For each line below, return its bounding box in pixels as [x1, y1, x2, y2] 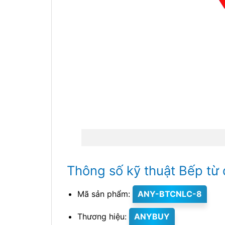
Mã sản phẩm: [77, 189, 133, 199]
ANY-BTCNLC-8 [137, 189, 202, 199]
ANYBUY [134, 211, 170, 221]
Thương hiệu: [77, 211, 129, 221]
